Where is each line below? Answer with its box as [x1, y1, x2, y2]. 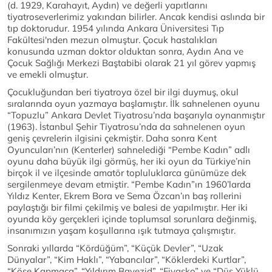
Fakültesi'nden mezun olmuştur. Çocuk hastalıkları [7, 34, 217, 46]
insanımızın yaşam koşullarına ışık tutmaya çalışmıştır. [7, 225, 236, 236]
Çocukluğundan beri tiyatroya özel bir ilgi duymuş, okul [7, 86, 239, 98]
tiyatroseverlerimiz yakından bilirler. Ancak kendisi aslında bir [7, 11, 265, 22]
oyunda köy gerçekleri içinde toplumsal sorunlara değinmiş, [7, 213, 256, 225]
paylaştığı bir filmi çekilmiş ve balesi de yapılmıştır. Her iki [7, 202, 248, 213]
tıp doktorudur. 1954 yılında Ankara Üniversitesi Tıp [7, 22, 224, 34]
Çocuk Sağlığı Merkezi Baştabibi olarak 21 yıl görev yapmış [7, 57, 256, 69]
